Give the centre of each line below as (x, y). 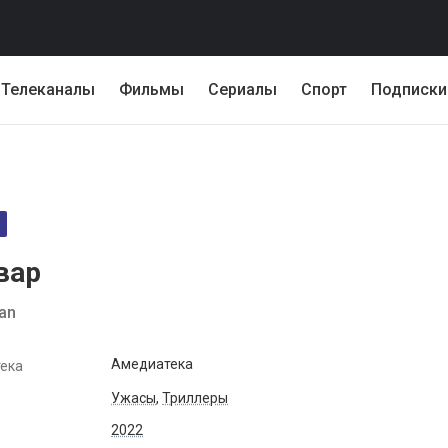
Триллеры (195, 398)
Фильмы (151, 89)
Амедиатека (152, 364)
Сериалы (242, 89)
